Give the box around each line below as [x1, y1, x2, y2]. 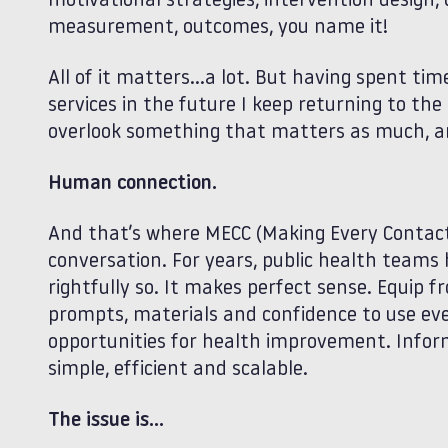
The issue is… [48, 411, 164, 431]
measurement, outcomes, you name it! [48, 18, 388, 38]
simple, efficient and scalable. [48, 360, 308, 380]
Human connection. [48, 174, 217, 194]
